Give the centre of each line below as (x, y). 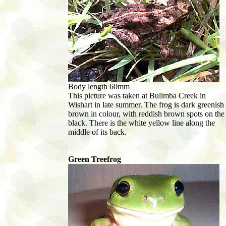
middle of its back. (98, 132)
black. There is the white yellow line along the (142, 123)
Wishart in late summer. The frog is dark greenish (146, 105)
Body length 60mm (99, 87)
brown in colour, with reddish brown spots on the (146, 114)
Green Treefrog (95, 159)
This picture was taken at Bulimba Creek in (137, 96)
